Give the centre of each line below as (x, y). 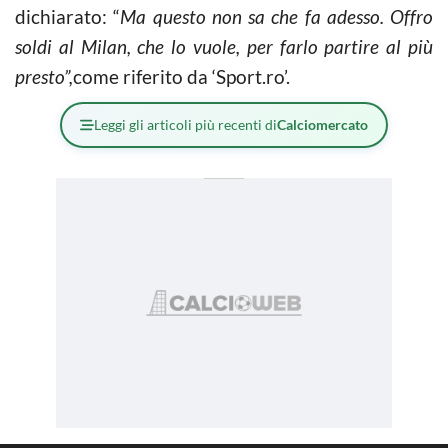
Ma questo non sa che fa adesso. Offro (276, 16)
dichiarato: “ (68, 16)
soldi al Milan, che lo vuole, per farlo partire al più (224, 46)
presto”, (44, 76)
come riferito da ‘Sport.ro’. (181, 76)
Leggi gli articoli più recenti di (185, 124)
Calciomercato (322, 124)
